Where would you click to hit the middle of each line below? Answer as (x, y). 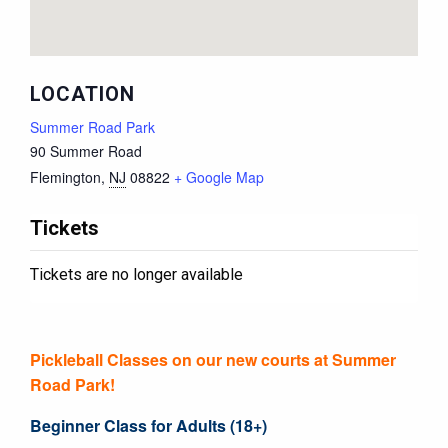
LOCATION (82, 93)
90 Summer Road (86, 150)
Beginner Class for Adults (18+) (148, 425)
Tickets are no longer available (136, 274)
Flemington (65, 176)
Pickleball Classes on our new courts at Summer (213, 359)
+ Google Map (219, 176)
